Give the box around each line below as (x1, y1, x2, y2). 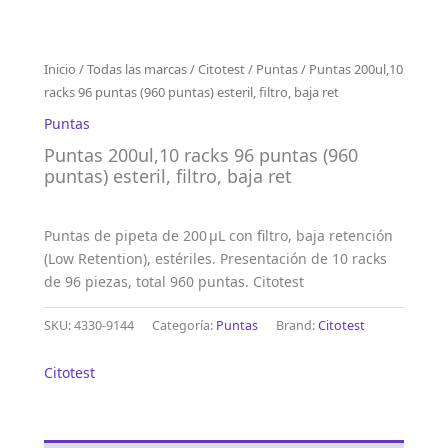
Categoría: (152, 316, 216, 334)
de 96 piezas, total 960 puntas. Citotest (44, 271, 304, 291)
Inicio (44, 59, 76, 78)
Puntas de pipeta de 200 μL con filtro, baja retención (44, 225, 393, 245)
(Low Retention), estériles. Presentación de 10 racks (44, 248, 387, 268)
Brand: (276, 316, 318, 334)
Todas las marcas (87, 59, 187, 78)
